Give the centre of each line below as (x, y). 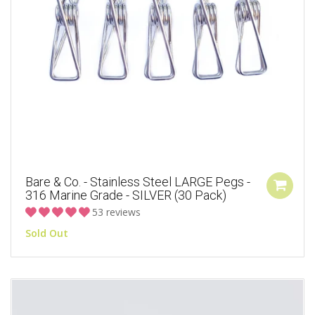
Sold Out (47, 233)
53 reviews (116, 212)
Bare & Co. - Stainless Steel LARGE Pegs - (138, 181)
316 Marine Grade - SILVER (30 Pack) (126, 195)
